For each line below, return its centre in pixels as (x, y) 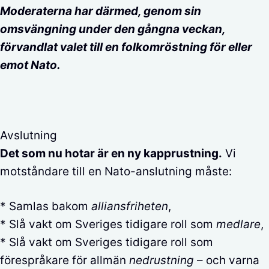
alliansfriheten (130, 206)
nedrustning (162, 260)
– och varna (227, 260)
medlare (238, 224)
